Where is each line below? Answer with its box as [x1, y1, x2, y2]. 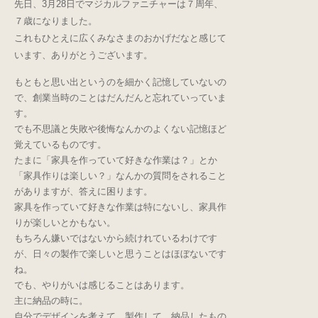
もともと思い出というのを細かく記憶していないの [14, 77, 226, 87]
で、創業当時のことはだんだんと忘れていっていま [14, 92, 226, 103]
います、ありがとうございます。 [14, 50, 153, 60]
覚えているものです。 [14, 139, 106, 150]
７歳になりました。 [14, 16, 97, 26]
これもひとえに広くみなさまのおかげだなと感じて [14, 33, 226, 43]
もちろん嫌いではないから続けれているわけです [14, 233, 217, 243]
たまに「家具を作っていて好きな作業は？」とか [14, 155, 217, 165]
